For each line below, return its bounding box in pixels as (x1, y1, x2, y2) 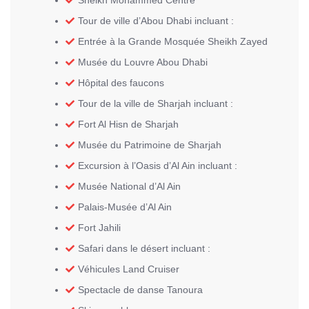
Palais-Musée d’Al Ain (78, 201, 172, 212)
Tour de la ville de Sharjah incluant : (78, 98, 233, 109)
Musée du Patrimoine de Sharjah (78, 139, 221, 150)
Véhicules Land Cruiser (78, 263, 179, 275)
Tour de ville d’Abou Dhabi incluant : (78, 15, 234, 26)
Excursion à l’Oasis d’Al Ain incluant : (78, 160, 237, 171)
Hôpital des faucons (78, 77, 164, 88)
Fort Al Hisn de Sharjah (78, 119, 179, 130)
